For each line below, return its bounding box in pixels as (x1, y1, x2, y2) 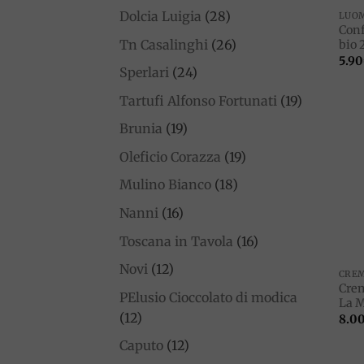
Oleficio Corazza (119, 148, 221, 165)
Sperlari (119, 64, 169, 81)
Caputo (119, 337, 163, 354)
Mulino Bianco (119, 176, 211, 193)
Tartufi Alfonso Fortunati (119, 92, 277, 109)
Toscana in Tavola (119, 232, 233, 249)
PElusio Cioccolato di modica (119, 288, 297, 305)
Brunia (119, 120, 162, 137)
